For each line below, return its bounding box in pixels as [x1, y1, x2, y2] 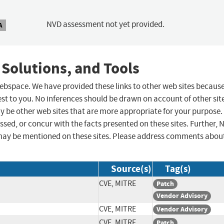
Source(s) [111, 162, 151, 175]
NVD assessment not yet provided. [46, 19, 164, 30]
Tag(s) [165, 162, 191, 175]
